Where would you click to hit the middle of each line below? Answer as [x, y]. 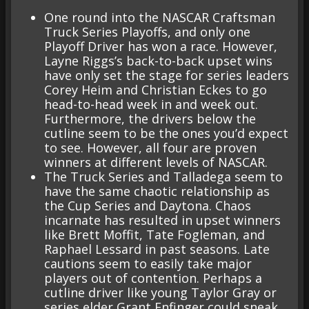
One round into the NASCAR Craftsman [160, 17]
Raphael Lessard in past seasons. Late [157, 249]
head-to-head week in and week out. [151, 104]
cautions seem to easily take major [148, 263]
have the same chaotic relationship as [157, 191]
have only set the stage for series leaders [167, 75]
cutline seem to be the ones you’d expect [166, 133]
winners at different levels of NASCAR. [156, 162]
